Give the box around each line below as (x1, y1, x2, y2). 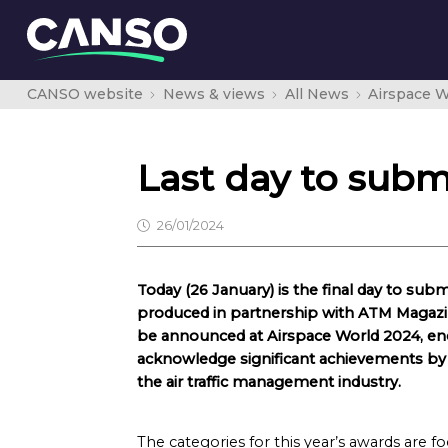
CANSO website (27, 85, 143, 103)
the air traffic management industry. (137, 373, 401, 391)
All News (284, 85, 349, 103)
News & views (162, 85, 265, 103)
